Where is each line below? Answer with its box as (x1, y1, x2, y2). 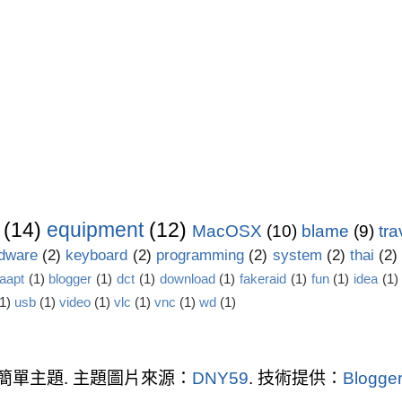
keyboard (66, 246, 128, 264)
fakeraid (240, 270, 287, 286)
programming (155, 246, 244, 264)
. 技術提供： (249, 368, 343, 388)
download (159, 270, 215, 286)
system (272, 246, 322, 264)
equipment (46, 217, 144, 241)
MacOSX (191, 221, 262, 240)
